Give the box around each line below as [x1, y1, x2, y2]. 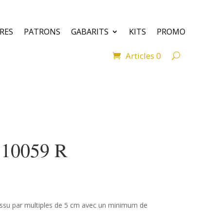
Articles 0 [125, 50, 161, 61]
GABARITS [71, 26, 109, 37]
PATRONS [23, 26, 60, 37]
